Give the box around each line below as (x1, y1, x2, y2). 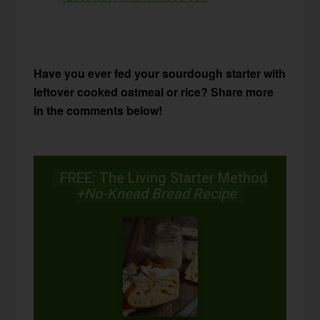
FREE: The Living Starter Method (52, 169, 268, 186)
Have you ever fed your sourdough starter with (34, 64, 286, 81)
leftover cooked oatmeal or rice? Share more (34, 83, 274, 100)
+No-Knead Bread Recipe (76, 184, 244, 202)
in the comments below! (34, 101, 163, 119)
